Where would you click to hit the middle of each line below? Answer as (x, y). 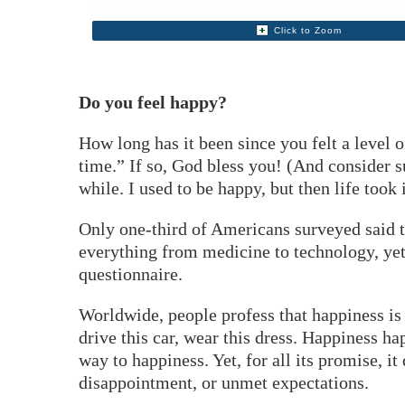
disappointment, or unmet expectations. (224, 382)
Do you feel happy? (153, 102)
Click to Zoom (308, 30)
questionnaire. (131, 273)
